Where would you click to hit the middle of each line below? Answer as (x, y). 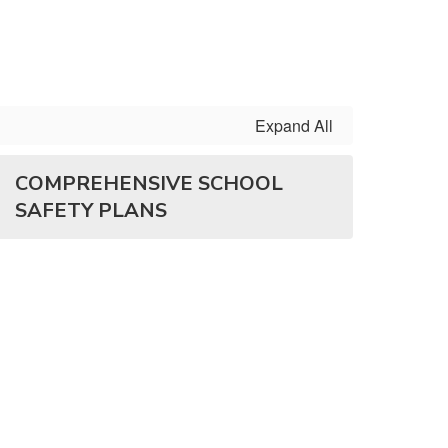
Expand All (294, 125)
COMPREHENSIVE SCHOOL (149, 183)
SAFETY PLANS (91, 210)
